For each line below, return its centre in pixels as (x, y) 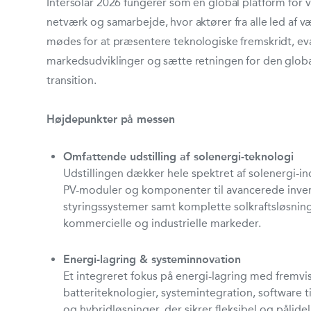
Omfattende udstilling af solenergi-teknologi (179, 156)
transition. (72, 80)
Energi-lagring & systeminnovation (152, 259)
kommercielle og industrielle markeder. (162, 223)
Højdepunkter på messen (111, 119)
